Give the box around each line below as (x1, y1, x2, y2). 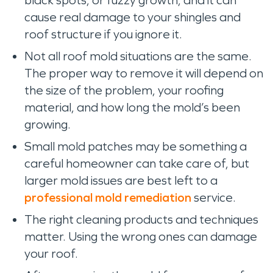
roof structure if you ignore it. (24, 27, 185, 41)
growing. (24, 117, 73, 132)
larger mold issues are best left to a (24, 173, 218, 188)
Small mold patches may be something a (24, 139, 247, 154)
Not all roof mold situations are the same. (24, 49, 252, 63)
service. (191, 190, 238, 205)
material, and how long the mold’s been (24, 100, 240, 115)
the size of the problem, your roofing (24, 83, 224, 97)
